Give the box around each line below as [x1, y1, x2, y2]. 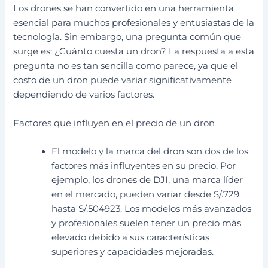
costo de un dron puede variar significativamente [13, 75, 232, 86]
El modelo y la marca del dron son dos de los [51, 145, 249, 157]
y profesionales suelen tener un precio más [51, 217, 242, 229]
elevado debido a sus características [51, 232, 210, 243]
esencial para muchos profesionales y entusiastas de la [13, 17, 255, 29]
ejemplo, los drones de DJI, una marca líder [51, 174, 243, 185]
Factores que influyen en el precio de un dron [13, 117, 215, 129]
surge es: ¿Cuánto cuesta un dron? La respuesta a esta [13, 46, 255, 57]
